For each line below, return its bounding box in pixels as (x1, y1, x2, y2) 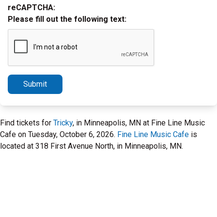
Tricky (53, 118, 73, 127)
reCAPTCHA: (8, 3, 55, 12)
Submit (23, 79, 47, 89)
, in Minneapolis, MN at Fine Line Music (73, 118, 205, 127)
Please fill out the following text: (8, 15, 126, 24)
